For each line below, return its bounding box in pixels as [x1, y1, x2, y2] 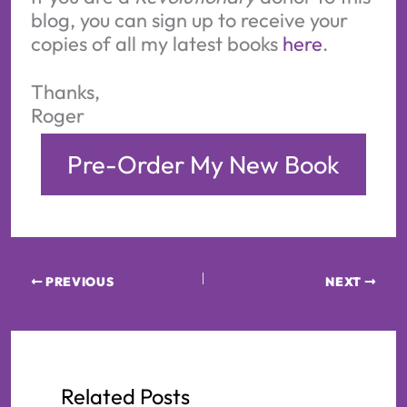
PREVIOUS [43, 273, 114, 290]
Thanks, [30, 79, 100, 105]
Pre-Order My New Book [67, 148, 340, 180]
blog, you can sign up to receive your [30, 6, 348, 33]
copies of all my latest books [30, 30, 283, 56]
